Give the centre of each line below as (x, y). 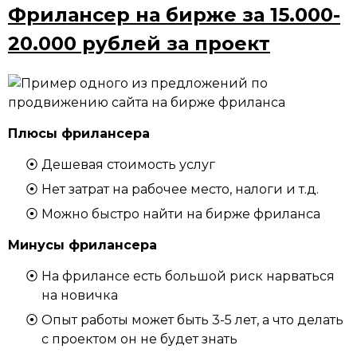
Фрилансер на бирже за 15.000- (174, 15)
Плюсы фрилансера (79, 133)
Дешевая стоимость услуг (128, 165)
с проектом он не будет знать (139, 339)
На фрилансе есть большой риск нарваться (188, 276)
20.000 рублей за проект (139, 43)
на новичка (80, 295)
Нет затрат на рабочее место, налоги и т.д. (180, 189)
